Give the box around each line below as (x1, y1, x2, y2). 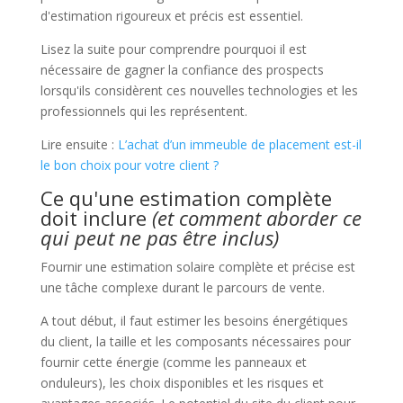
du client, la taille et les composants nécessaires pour (40, 332, 351, 350)
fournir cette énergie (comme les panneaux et (40, 353, 307, 371)
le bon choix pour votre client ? (40, 156, 219, 174)
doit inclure (40, 203, 152, 231)
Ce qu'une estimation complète (40, 184, 332, 211)
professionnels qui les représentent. (40, 102, 247, 120)
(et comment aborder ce (151, 203, 362, 231)
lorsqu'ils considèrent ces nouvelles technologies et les (40, 81, 358, 99)
